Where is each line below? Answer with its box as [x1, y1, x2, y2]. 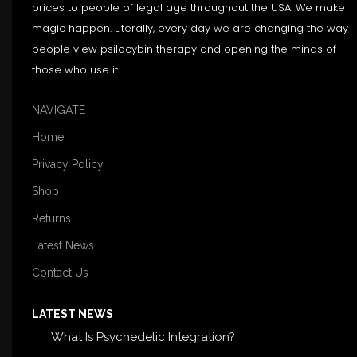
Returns [31, 211, 71, 225]
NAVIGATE [31, 103, 85, 116]
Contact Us [31, 265, 88, 279]
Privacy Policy [31, 157, 104, 171]
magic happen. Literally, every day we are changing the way [31, 20, 348, 36]
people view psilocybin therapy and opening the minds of [31, 41, 336, 57]
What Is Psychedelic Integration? [50, 329, 235, 344]
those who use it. [31, 61, 120, 77]
